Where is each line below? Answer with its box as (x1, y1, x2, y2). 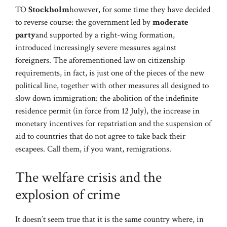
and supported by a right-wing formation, (35, 29, 175, 41)
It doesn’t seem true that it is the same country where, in (15, 213, 204, 225)
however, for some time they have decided (69, 4, 210, 16)
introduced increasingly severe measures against (15, 42, 176, 54)
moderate (153, 17, 188, 28)
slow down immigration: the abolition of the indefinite (15, 93, 198, 104)
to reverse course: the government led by (15, 17, 153, 28)
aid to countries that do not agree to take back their (15, 131, 185, 142)
